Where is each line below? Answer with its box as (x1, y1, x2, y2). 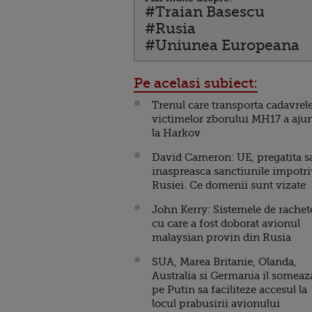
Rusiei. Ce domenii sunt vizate (152, 178, 306, 192)
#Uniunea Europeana (145, 36, 299, 54)
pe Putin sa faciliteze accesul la (152, 283, 307, 296)
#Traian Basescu (145, 3, 265, 20)
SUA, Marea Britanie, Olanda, (152, 255, 297, 268)
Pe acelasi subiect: (134, 75, 258, 91)
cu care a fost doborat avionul (152, 217, 300, 230)
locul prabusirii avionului (152, 297, 280, 310)
